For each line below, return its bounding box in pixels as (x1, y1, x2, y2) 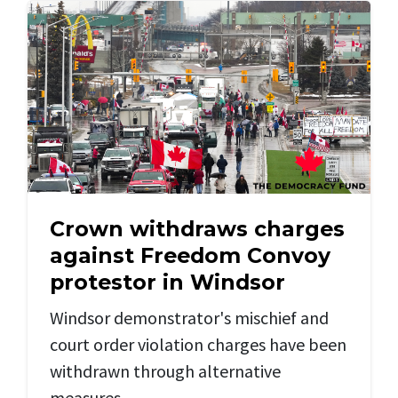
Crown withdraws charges (50, 216, 345, 243)
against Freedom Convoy (50, 243, 330, 269)
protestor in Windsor (50, 269, 285, 296)
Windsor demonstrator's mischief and (50, 306, 329, 330)
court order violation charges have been (50, 333, 346, 356)
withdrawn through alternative (50, 360, 281, 383)
